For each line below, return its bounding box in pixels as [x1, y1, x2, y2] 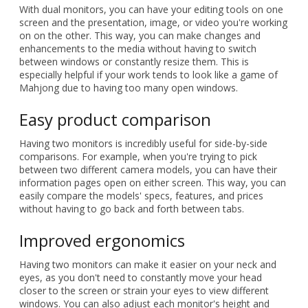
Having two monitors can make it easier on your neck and [19, 257, 276, 271]
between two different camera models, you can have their [19, 162, 277, 176]
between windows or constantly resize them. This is [19, 54, 249, 68]
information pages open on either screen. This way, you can [19, 175, 286, 189]
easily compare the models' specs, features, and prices [19, 188, 263, 202]
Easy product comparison [19, 107, 211, 131]
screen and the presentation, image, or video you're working [19, 15, 287, 29]
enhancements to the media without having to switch [19, 41, 256, 55]
